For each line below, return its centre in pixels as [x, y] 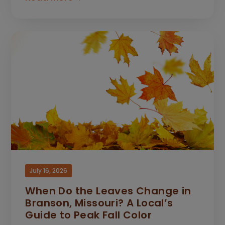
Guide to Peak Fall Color [89, 215]
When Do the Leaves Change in [108, 191]
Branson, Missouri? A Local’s [99, 203]
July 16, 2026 [49, 170]
